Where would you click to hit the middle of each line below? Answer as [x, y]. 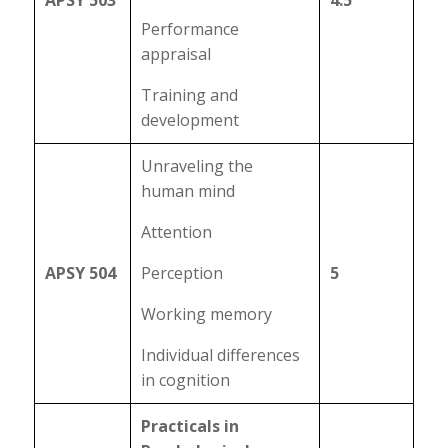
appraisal [175, 54]
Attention [176, 232]
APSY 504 [80, 273]
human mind [187, 191]
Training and [189, 95]
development [189, 120]
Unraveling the [196, 166]
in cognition [185, 380]
